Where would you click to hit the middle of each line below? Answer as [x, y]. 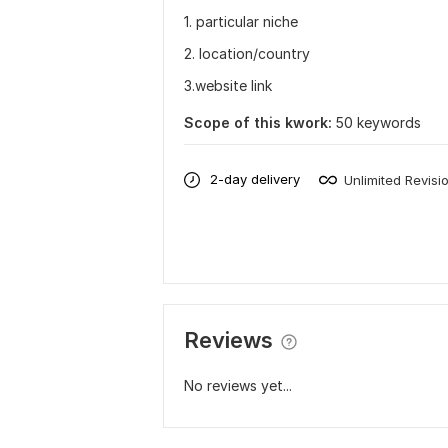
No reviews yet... [238, 385]
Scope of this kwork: [258, 122]
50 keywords [378, 122]
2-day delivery [255, 179]
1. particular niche [241, 21]
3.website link [228, 85]
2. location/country [247, 53]
